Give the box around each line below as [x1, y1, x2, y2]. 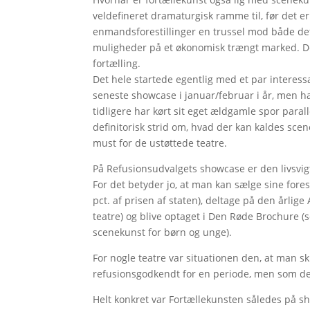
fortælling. [93, 56, 141, 70]
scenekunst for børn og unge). [93, 225, 232, 239]
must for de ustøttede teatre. [93, 136, 228, 149]
